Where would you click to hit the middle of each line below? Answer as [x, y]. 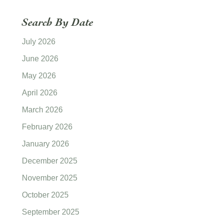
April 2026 [39, 93]
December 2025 [49, 161]
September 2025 [50, 212]
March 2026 [42, 110]
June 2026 [40, 59]
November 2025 [49, 178]
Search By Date [57, 22]
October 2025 [45, 195]
